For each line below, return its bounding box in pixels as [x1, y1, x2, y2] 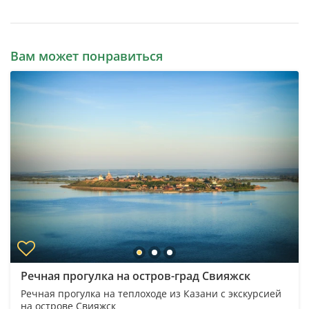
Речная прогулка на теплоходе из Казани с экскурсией [21, 287, 281, 301]
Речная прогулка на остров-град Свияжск [21, 268, 250, 284]
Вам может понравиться [10, 47, 163, 64]
